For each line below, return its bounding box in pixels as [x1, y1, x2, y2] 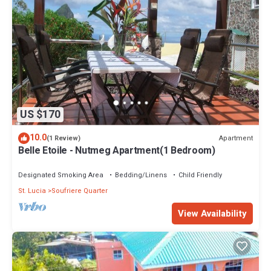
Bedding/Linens [115, 170, 167, 181]
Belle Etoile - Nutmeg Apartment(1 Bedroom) [18, 143, 215, 158]
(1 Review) [47, 133, 80, 144]
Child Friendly [178, 170, 222, 181]
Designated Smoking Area [18, 170, 103, 181]
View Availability [178, 207, 247, 221]
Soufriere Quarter [51, 186, 108, 197]
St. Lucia [18, 186, 46, 197]
